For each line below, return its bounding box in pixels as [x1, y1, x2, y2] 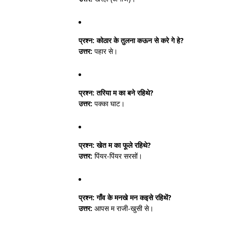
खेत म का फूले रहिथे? [94, 140, 151, 150]
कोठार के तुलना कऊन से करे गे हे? [94, 35, 184, 45]
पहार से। [92, 46, 118, 56]
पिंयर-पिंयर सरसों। [92, 151, 142, 161]
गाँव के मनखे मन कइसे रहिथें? [94, 193, 171, 202]
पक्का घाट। [92, 99, 125, 108]
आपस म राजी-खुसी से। [92, 203, 154, 213]
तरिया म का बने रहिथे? [94, 88, 154, 98]
